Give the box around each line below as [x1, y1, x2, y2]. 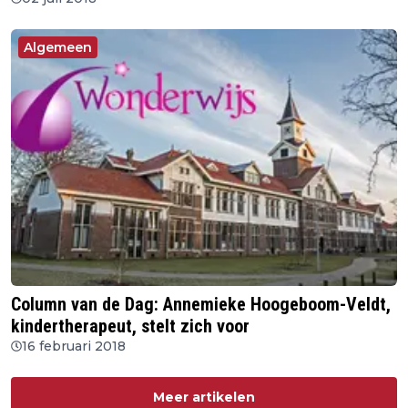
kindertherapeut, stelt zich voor [11, 314, 250, 337]
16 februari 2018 [22, 337, 126, 354]
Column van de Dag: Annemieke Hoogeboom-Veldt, [11, 292, 391, 315]
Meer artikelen [153, 388, 255, 405]
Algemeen [24, 39, 92, 56]
